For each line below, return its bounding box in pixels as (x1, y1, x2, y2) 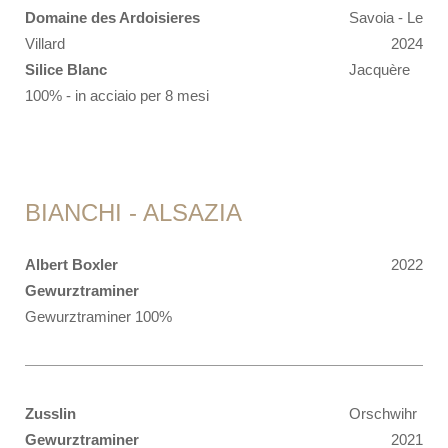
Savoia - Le (349, 9, 423, 26)
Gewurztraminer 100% (25, 308, 172, 325)
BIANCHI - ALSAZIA (25, 199, 242, 226)
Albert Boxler (25, 256, 118, 273)
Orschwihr (349, 405, 417, 422)
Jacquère (349, 61, 410, 78)
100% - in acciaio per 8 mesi (25, 87, 209, 104)
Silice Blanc (25, 61, 107, 78)
